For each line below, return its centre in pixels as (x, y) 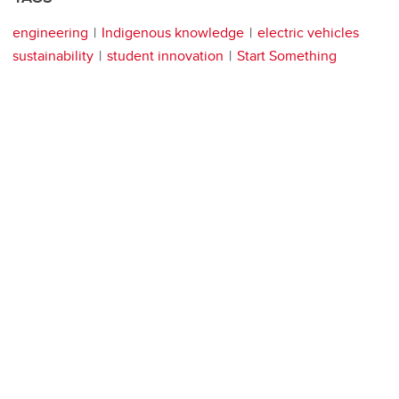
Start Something (287, 56)
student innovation (165, 56)
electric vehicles (308, 33)
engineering (50, 33)
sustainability (53, 56)
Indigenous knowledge (173, 33)
